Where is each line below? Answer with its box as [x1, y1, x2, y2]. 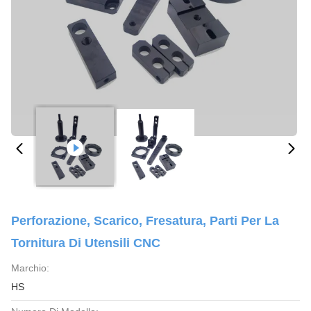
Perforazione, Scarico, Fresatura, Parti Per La [11, 214, 279, 228]
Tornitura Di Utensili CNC [11, 236, 160, 250]
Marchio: [11, 262, 49, 274]
